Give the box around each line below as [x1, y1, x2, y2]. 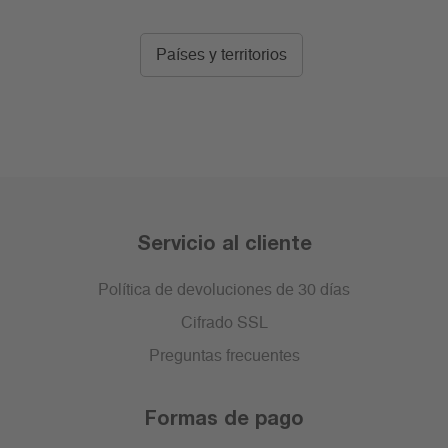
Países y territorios [156, 47, 287, 64]
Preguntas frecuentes [148, 348, 300, 365]
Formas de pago [144, 405, 304, 430]
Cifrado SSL [180, 315, 268, 332]
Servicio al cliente [136, 230, 312, 255]
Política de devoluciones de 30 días [98, 282, 350, 299]
